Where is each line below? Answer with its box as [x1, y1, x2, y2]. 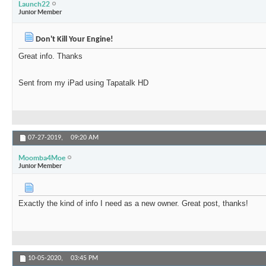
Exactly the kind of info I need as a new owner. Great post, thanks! [18, 199, 248, 208]
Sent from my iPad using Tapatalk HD [18, 78, 148, 88]
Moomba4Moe [18, 153, 65, 161]
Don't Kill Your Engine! [34, 35, 113, 45]
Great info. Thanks [18, 52, 83, 61]
